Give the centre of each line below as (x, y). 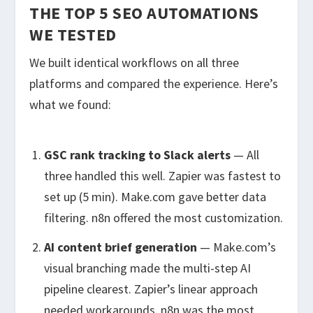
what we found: (71, 105)
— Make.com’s (236, 247)
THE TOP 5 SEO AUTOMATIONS (144, 13)
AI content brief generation (120, 247)
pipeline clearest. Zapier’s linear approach (151, 289)
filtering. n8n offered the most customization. (163, 217)
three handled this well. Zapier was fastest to (162, 175)
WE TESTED (73, 35)
